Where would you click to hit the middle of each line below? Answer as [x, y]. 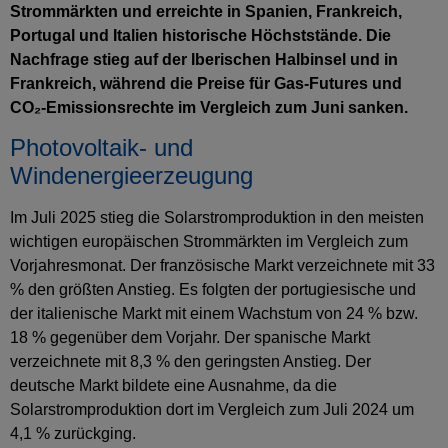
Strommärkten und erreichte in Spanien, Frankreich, [206, 11]
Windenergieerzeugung [131, 176]
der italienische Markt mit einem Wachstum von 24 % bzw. [214, 314]
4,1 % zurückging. [73, 434]
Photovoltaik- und [101, 148]
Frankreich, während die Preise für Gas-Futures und [206, 83]
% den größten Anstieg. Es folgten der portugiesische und [213, 290]
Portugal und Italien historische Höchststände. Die [200, 35]
